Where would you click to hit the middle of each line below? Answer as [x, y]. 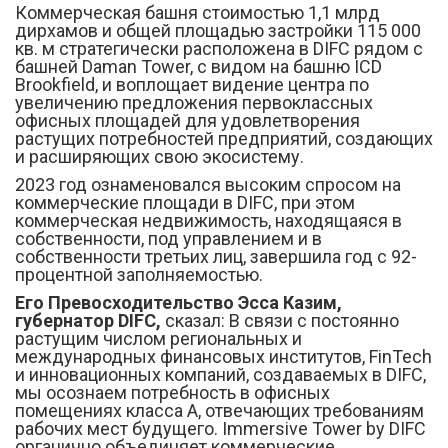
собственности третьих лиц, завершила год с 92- [216, 256]
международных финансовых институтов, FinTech [223, 356]
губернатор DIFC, [90, 320]
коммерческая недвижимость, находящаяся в [208, 220]
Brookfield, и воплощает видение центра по [192, 84]
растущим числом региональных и [158, 338]
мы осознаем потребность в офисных [172, 392]
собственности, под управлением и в [168, 238]
